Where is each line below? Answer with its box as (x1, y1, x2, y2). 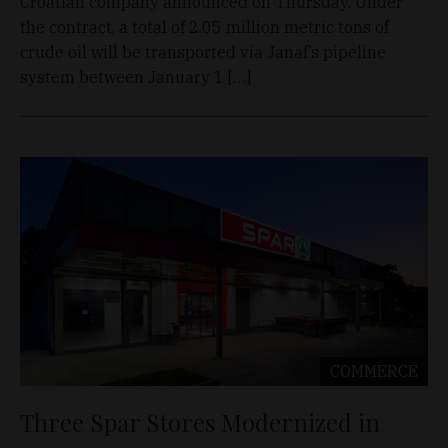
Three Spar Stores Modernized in (20, 406, 380, 439)
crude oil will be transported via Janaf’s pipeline (20, 41, 386, 62)
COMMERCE (330, 361, 418, 382)
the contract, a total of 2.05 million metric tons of (20, 16, 389, 37)
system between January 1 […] (20, 66, 251, 87)
